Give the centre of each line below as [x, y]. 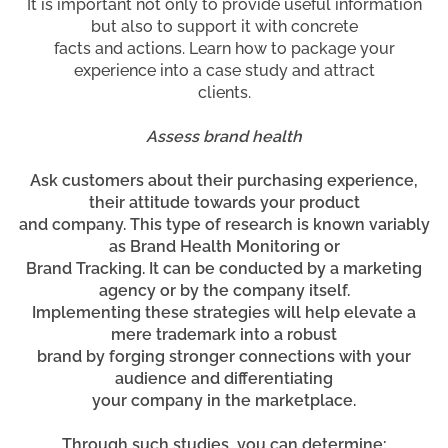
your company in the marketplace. [224, 400]
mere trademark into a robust [224, 334]
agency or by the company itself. [224, 290]
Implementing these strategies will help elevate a [224, 312]
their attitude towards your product [224, 202]
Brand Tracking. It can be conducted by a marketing [224, 268]
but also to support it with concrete [224, 26]
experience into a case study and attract [224, 70]
